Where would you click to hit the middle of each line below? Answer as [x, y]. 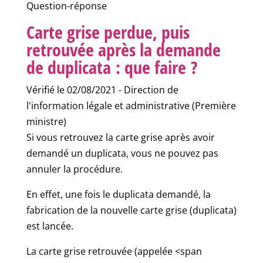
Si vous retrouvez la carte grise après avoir [120, 137]
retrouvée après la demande [123, 50]
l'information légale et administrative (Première [131, 106]
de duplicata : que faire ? [112, 67]
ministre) [46, 122]
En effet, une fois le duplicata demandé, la [118, 194]
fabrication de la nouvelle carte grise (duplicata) [131, 210]
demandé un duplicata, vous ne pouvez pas [122, 153]
